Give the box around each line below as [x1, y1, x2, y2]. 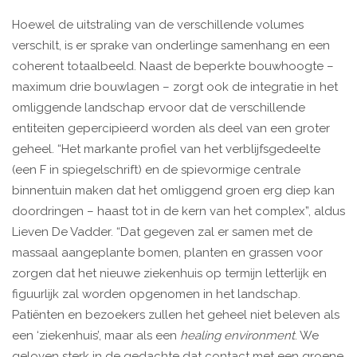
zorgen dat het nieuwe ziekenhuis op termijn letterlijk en [12, 266, 327, 281]
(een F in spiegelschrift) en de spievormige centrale [12, 163, 300, 178]
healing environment [180, 328, 295, 343]
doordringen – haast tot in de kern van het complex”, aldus [12, 204, 345, 219]
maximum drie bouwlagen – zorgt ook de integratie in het [12, 80, 338, 95]
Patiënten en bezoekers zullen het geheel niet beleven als [12, 308, 339, 323]
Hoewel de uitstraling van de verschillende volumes [12, 18, 304, 33]
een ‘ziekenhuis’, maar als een [12, 328, 180, 343]
